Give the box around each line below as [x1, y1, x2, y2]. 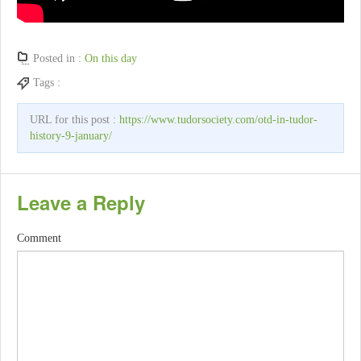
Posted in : [33, 52, 85, 65]
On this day [85, 52, 137, 65]
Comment [17, 232, 61, 245]
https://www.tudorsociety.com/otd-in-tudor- [119, 114, 317, 127]
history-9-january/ [30, 130, 112, 143]
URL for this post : [30, 114, 119, 127]
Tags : [33, 77, 64, 89]
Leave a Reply [17, 189, 145, 217]
